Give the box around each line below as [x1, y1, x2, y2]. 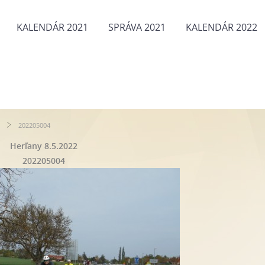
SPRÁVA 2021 [108, 21, 166, 34]
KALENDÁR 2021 [17, 21, 88, 34]
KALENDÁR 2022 [186, 21, 257, 34]
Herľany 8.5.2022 [10, 140, 77, 151]
